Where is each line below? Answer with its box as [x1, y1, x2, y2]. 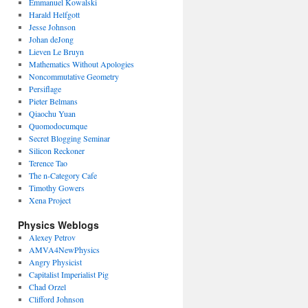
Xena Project [28, 194, 71, 206]
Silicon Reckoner [28, 144, 85, 156]
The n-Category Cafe [28, 169, 97, 181]
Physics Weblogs [18, 217, 99, 232]
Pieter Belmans [28, 95, 78, 107]
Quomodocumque [28, 120, 87, 131]
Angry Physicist [28, 256, 82, 267]
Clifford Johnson [28, 293, 84, 305]
